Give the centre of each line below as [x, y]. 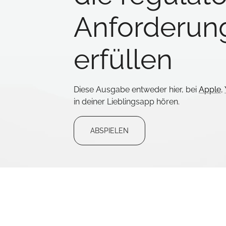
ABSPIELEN [109, 131]
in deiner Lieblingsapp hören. [127, 102]
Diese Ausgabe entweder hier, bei [135, 90]
